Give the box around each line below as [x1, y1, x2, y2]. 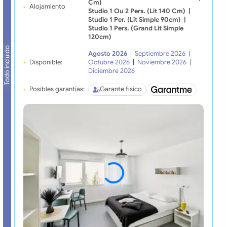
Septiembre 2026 [135, 49, 186, 58]
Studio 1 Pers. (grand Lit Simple [88, 24, 183, 32]
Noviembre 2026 [137, 58, 187, 66]
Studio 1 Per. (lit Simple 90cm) [88, 15, 181, 24]
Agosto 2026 [88, 49, 127, 58]
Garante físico [99, 85, 142, 94]
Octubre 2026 [88, 58, 130, 66]
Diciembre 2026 [88, 66, 135, 75]
